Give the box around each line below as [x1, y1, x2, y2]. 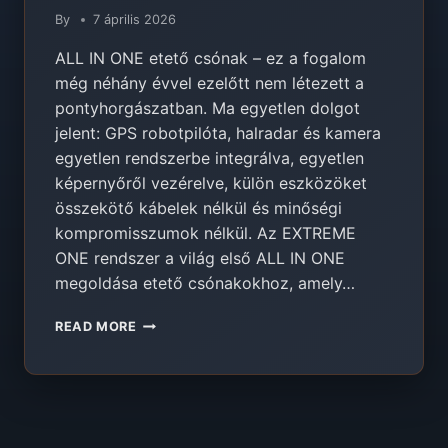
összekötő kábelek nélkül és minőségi [55, 198, 342, 219]
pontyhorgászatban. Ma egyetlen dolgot [55, 98, 360, 119]
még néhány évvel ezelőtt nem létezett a [55, 73, 364, 94]
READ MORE [55, 319, 137, 335]
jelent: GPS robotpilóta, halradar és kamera [55, 123, 381, 144]
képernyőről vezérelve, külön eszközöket [55, 173, 367, 194]
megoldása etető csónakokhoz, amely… [55, 273, 355, 294]
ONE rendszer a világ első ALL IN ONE [55, 248, 345, 269]
